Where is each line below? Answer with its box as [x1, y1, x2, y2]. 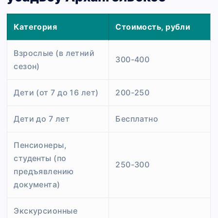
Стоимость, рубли [115, 21, 191, 32]
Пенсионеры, [14, 140, 67, 150]
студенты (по [14, 153, 67, 163]
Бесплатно [115, 113, 159, 124]
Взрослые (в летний [14, 48, 95, 58]
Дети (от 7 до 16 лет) [14, 87, 99, 97]
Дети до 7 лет [14, 113, 70, 124]
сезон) [14, 61, 40, 71]
